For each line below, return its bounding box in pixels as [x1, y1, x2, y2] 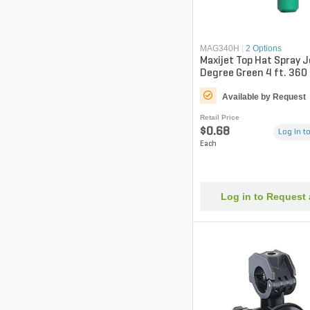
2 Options [245, 43, 282, 53]
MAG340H [199, 43, 239, 53]
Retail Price [199, 113, 239, 121]
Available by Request [221, 91, 306, 102]
